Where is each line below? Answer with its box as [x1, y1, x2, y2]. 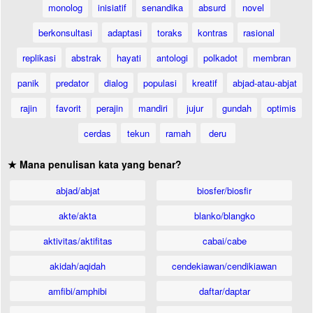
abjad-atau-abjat [232, 76, 297, 89]
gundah [222, 101, 252, 115]
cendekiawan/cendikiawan [172, 259, 277, 272]
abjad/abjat [55, 184, 100, 197]
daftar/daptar [198, 284, 250, 298]
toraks [157, 26, 182, 39]
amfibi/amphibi [48, 284, 108, 298]
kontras [198, 26, 228, 39]
